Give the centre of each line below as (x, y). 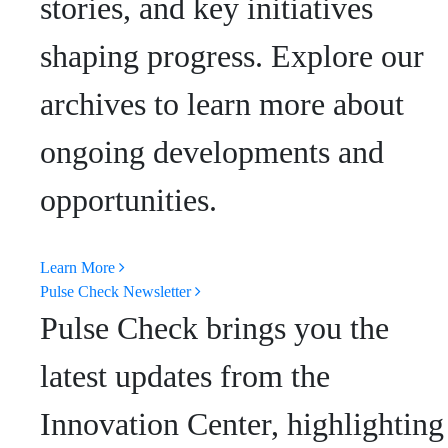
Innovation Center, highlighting (242, 423)
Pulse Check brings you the (214, 327)
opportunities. (128, 199)
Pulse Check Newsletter (115, 291)
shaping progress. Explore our (232, 55)
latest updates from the (185, 375)
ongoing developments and (212, 151)
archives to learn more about (222, 103)
